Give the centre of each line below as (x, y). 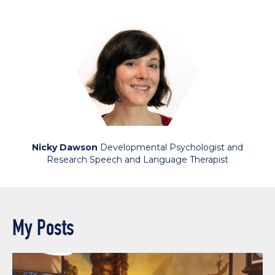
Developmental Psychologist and (170, 148)
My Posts (43, 228)
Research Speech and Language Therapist (137, 160)
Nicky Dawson (65, 148)
